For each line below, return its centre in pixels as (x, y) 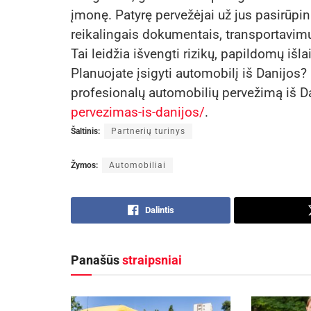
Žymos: (84, 166)
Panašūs (96, 260)
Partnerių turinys (148, 132)
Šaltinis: (85, 132)
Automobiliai (137, 166)
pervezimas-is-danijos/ (138, 112)
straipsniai (152, 260)
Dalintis (159, 210)
